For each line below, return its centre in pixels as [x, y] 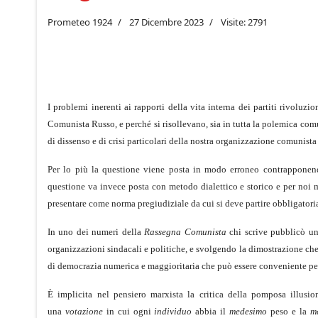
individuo [173, 311]
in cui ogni [128, 311]
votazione [84, 311]
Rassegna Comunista [185, 231]
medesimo [248, 311]
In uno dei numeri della [96, 231]
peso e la [289, 311]
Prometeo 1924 [80, 22]
